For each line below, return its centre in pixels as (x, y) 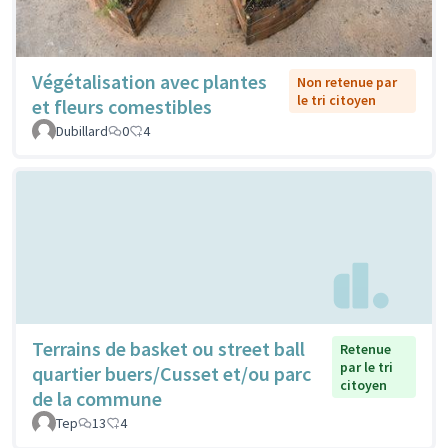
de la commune (97, 399)
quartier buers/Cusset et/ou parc (171, 374)
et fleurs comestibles (122, 106)
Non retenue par (346, 81)
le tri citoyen (336, 99)
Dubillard (82, 130)
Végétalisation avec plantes (149, 81)
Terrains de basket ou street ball (168, 349)
